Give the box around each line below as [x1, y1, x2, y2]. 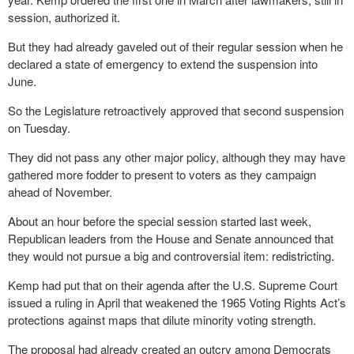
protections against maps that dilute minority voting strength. [8, 311, 316, 328]
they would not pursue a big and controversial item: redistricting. [8, 247, 334, 264]
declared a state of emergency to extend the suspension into [8, 55, 318, 72]
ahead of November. [8, 183, 112, 200]
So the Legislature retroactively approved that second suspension [8, 102, 344, 119]
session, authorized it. [8, 9, 120, 25]
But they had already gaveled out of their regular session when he [8, 38, 343, 55]
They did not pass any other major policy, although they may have [8, 149, 345, 165]
